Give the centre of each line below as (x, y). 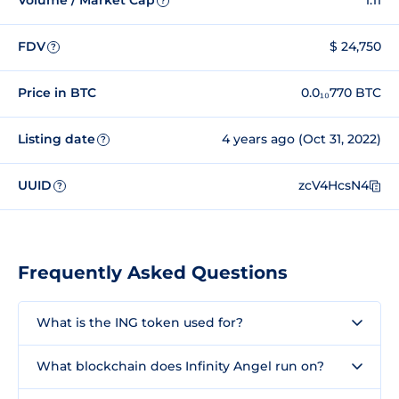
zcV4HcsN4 (334, 186)
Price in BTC (57, 93)
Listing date (57, 139)
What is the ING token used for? (140, 322)
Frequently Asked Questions (153, 272)
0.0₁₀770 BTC (341, 93)
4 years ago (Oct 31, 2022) (301, 139)
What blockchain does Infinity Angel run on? (180, 366)
